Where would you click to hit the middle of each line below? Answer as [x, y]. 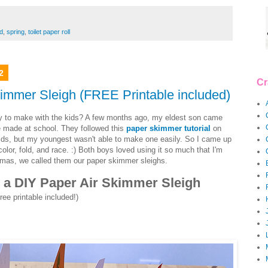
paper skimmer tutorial [168, 128]
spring [16, 32]
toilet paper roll [49, 32]
